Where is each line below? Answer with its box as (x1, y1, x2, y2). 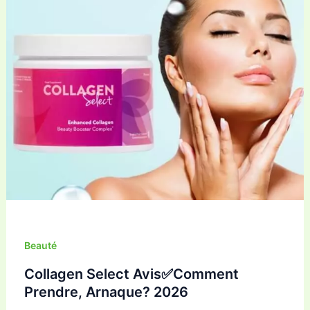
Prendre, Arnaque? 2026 (24, 283, 188, 300)
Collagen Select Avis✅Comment (24, 265, 239, 282)
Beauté (24, 239, 57, 252)
